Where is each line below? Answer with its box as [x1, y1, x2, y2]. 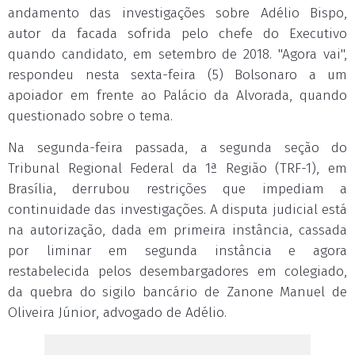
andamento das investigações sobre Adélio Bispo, [8, 5, 347, 21]
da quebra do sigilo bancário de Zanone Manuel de [8, 284, 347, 300]
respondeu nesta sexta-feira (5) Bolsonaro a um [8, 67, 347, 83]
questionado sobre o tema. [8, 108, 173, 124]
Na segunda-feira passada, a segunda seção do [8, 139, 347, 156]
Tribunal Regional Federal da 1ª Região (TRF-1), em [8, 160, 347, 177]
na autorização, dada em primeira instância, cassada [8, 222, 347, 239]
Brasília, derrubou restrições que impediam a [8, 181, 347, 197]
